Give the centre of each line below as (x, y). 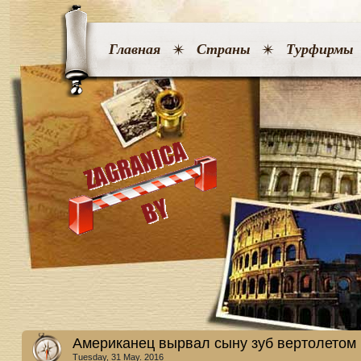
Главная (134, 49)
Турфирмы (319, 49)
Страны (223, 49)
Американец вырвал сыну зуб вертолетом (214, 343)
